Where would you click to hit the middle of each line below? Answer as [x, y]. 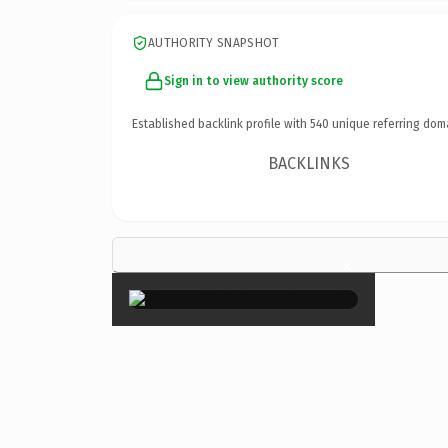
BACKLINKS [309, 163]
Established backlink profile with [221, 123]
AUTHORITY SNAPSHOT [214, 42]
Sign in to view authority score [253, 80]
